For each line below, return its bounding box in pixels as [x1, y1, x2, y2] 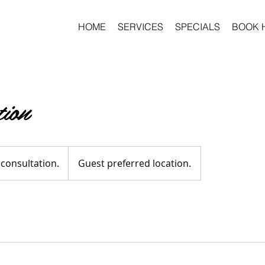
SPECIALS [175, 21, 220, 33]
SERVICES [118, 21, 163, 33]
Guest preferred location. [78, 157, 191, 170]
